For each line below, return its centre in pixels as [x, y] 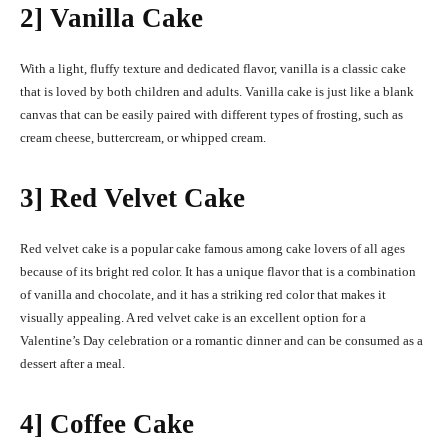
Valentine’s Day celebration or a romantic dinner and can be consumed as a [221, 341]
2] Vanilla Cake [111, 18]
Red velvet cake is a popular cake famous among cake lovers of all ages [212, 249]
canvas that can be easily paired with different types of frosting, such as [211, 115]
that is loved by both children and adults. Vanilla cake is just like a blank [217, 92]
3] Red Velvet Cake [132, 198]
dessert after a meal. [72, 364]
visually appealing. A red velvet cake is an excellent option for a [193, 318]
